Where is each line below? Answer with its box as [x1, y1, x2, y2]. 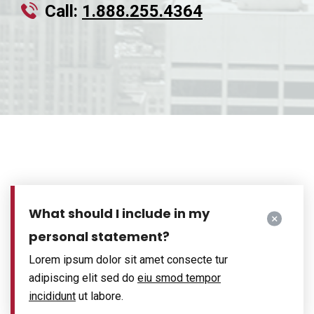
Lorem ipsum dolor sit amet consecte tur [29, 253, 228, 266]
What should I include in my [29, 205, 210, 222]
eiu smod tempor [137, 271, 221, 285]
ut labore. [76, 289, 123, 303]
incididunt [29, 289, 76, 303]
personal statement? [29, 228, 170, 245]
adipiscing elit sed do [29, 271, 137, 285]
